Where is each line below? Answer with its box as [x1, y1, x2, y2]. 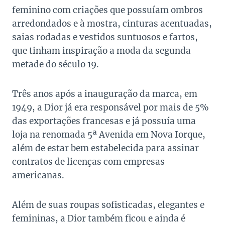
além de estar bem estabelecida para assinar [12, 143, 199, 154]
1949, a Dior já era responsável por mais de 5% [12, 102, 209, 114]
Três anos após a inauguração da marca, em [12, 88, 197, 100]
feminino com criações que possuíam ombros [12, 5, 203, 16]
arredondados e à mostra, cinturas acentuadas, [12, 18, 212, 30]
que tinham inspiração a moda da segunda [12, 45, 191, 57]
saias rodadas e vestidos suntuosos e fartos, [12, 32, 198, 43]
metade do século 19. [12, 59, 99, 70]
